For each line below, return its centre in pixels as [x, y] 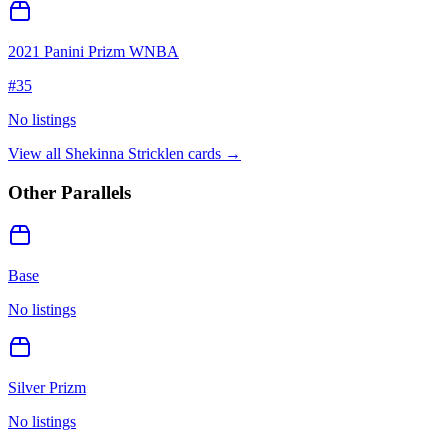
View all [36, 154]
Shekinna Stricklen [124, 154]
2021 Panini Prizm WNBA [93, 52]
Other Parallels [69, 192]
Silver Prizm [47, 387]
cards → [212, 154]
